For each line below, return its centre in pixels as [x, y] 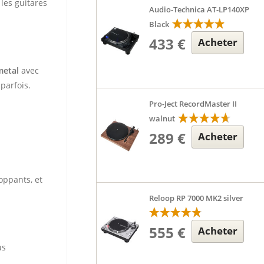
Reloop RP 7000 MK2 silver [197, 198]
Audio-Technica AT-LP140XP [199, 9]
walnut [162, 118]
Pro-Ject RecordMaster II [193, 104]
